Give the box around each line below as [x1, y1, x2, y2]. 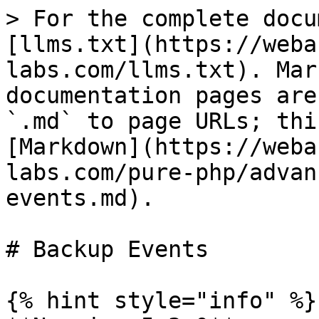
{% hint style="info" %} [6, 288, 317, 313]
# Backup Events [6, 236, 209, 262]
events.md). [6, 185, 155, 211]
